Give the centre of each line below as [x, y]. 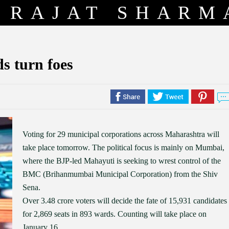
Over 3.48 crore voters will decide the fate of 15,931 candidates [125, 201]
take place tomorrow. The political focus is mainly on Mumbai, [123, 147]
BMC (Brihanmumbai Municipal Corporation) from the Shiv [120, 174]
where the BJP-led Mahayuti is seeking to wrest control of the [122, 161]
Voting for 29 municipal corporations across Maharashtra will [121, 134]
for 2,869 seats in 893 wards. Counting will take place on [114, 214]
